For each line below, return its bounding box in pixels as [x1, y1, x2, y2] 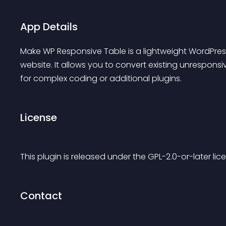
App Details [20, 20, 78, 34]
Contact [20, 189, 62, 203]
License [20, 110, 57, 125]
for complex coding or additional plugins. [20, 73, 182, 84]
